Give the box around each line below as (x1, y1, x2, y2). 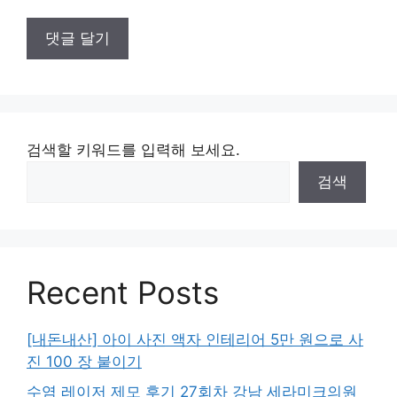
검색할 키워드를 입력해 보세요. (27, 141, 240, 160)
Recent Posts (27, 274, 219, 312)
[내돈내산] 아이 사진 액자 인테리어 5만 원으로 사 (27, 331, 363, 349)
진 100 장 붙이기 (27, 353, 142, 371)
